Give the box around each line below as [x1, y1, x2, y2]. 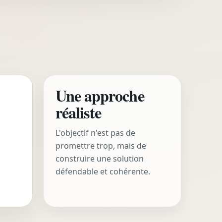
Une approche [55, 84, 144, 108]
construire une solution [55, 153, 144, 165]
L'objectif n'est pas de [55, 127, 136, 139]
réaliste [55, 101, 102, 124]
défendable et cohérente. [55, 166, 151, 177]
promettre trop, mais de [55, 140, 147, 152]
